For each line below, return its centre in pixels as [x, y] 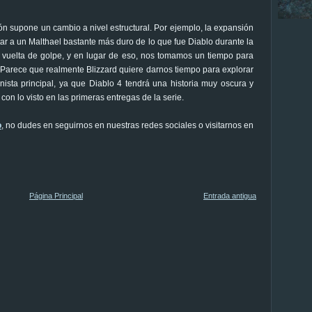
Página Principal [56, 196]
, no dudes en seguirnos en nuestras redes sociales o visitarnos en [127, 126]
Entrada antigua [230, 196]
